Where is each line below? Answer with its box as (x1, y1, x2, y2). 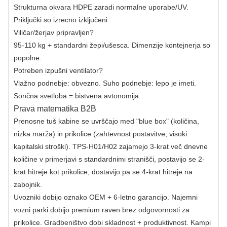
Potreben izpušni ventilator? (14, 66, 103, 74)
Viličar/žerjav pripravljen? (14, 28, 94, 36)
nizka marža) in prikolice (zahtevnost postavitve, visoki (14, 129, 187, 138)
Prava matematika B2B (14, 104, 96, 113)
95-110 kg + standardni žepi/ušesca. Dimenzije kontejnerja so (14, 41, 210, 49)
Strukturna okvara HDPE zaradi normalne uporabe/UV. (14, 3, 188, 11)
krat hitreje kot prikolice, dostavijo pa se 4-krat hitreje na (14, 167, 193, 176)
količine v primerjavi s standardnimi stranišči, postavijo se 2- (14, 155, 205, 163)
